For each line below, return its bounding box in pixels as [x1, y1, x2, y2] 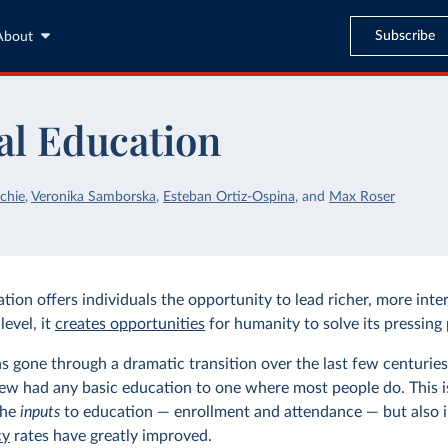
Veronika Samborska [31, 190, 157, 204]
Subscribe [374, 28, 435, 43]
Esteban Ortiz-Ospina [163, 190, 296, 204]
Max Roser [329, 190, 396, 204]
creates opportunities [55, 316, 206, 332]
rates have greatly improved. [10, 428, 213, 444]
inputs [20, 404, 61, 420]
